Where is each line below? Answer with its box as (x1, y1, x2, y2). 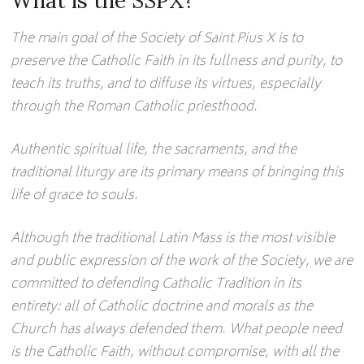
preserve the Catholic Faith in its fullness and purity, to (11, 50, 343, 73)
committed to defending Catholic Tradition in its (11, 273, 302, 296)
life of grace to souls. (11, 184, 139, 207)
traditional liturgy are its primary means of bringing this (11, 162, 344, 184)
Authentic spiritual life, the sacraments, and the (11, 139, 297, 162)
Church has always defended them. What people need (11, 318, 343, 341)
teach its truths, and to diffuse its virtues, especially (11, 73, 322, 96)
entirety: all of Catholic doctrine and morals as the (11, 296, 314, 318)
